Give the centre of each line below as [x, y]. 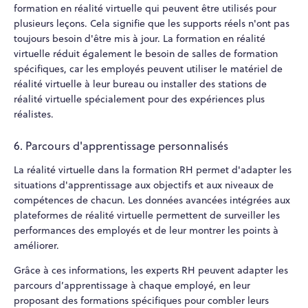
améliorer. [36, 246]
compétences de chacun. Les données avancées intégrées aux [152, 200]
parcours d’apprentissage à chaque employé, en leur [132, 286]
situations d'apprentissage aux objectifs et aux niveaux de [144, 185]
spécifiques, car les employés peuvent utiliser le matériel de [148, 68]
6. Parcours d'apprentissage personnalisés [121, 146]
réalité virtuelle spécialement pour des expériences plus [139, 99]
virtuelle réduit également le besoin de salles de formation [146, 53]
